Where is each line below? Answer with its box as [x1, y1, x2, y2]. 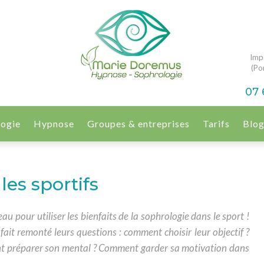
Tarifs [203, 118, 230, 129]
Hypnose [34, 118, 74, 129]
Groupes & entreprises [87, 118, 190, 129]
